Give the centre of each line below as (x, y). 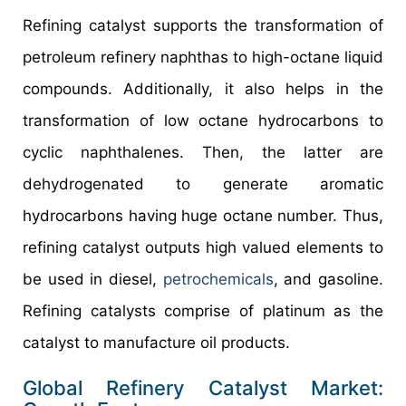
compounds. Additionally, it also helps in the (203, 89)
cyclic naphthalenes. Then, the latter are (203, 153)
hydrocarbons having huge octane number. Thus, (203, 216)
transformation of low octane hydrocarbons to (203, 121)
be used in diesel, (93, 280)
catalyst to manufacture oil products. (156, 343)
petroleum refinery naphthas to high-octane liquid (203, 58)
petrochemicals (218, 280)
